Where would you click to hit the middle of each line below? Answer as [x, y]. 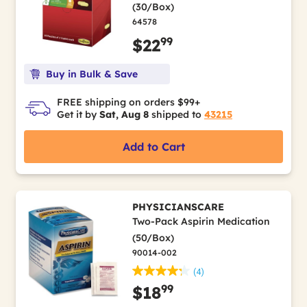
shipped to [176, 114]
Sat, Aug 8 [124, 114]
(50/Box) [153, 238]
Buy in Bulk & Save [92, 74]
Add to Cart [153, 147]
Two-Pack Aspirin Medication [201, 221]
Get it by [78, 114]
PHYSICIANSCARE [178, 207]
